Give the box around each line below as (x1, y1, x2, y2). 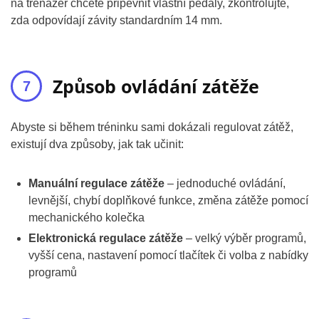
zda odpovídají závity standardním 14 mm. (11, 14, 222, 26)
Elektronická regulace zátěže (28, 232, 183, 244)
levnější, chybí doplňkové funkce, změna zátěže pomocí (28, 194, 308, 206)
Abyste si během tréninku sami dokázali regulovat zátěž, (11, 121, 293, 133)
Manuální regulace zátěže (28, 177, 164, 189)
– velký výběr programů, (183, 232, 306, 244)
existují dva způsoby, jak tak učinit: (11, 138, 184, 150)
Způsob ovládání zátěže (53, 74, 259, 98)
